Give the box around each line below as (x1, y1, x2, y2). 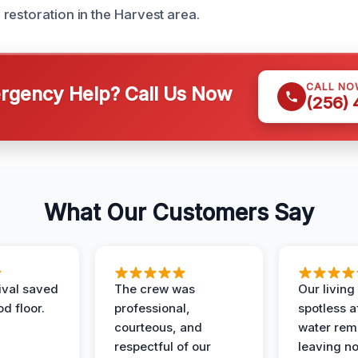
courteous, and (114, 320, 202, 335)
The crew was (114, 281, 195, 296)
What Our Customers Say (44, 199, 314, 226)
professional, (114, 300, 190, 316)
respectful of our (114, 339, 211, 354)
